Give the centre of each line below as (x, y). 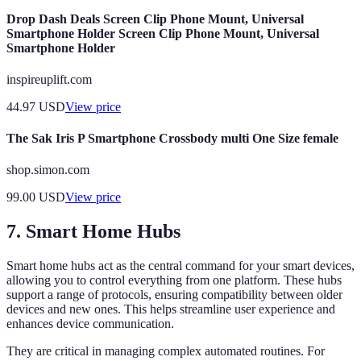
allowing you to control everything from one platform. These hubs (174, 280)
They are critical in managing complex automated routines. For (166, 351)
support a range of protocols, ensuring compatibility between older (174, 295)
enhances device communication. (90, 324)
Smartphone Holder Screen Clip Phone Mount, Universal (163, 33)
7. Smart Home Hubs (93, 232)
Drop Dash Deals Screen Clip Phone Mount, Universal (155, 19)
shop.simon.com (48, 170)
